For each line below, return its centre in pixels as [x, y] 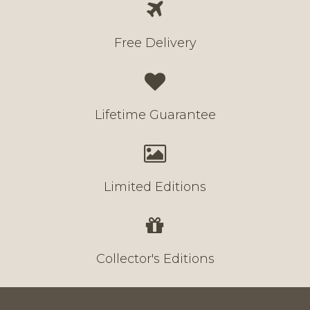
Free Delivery [155, 43]
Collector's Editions [155, 259]
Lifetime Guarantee [155, 115]
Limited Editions [155, 187]
